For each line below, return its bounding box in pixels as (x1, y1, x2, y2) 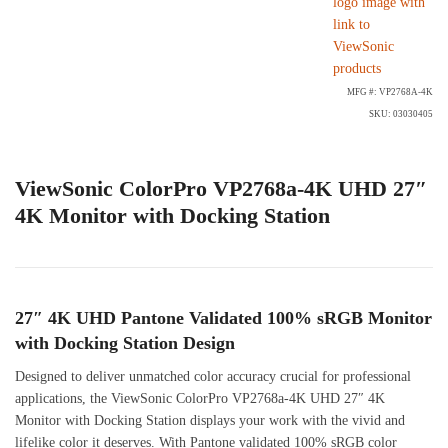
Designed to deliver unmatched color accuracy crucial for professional (15, 368, 411, 384)
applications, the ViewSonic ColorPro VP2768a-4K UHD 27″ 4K (15, 390, 385, 406)
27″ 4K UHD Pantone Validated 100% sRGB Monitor (15, 307, 432, 328)
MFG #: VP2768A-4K (347, 87, 433, 98)
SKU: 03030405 (369, 109, 433, 120)
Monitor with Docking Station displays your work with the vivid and (15, 412, 405, 428)
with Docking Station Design (15, 332, 235, 353)
